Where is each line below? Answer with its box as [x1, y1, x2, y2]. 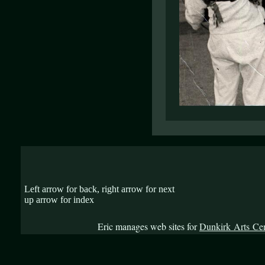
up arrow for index [24, 195, 94, 205]
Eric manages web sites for [98, 220, 199, 232]
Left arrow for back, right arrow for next [24, 184, 174, 194]
